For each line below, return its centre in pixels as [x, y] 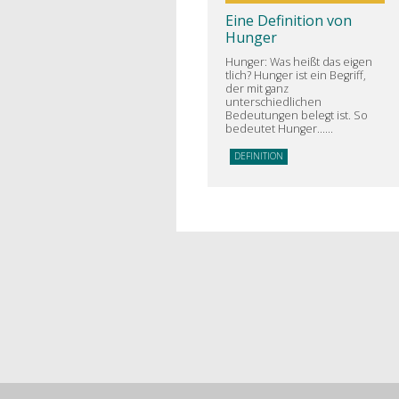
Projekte [325, 374]
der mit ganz [256, 89]
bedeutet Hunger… [275, 129]
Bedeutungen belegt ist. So [296, 116]
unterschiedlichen [273, 102]
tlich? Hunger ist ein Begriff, [295, 76]
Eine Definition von [288, 21]
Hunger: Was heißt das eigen [298, 62]
